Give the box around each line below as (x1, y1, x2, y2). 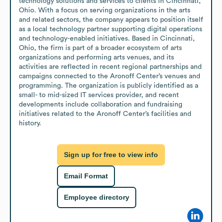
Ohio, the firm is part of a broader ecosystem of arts (19, 44, 182, 52)
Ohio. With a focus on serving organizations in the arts (19, 6, 190, 14)
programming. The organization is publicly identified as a (19, 82, 198, 89)
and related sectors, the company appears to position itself (19, 16, 203, 23)
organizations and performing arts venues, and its (19, 54, 174, 61)
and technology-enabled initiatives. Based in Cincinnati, (19, 35, 195, 42)
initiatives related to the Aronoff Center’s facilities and (19, 110, 191, 117)
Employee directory (64, 193, 129, 202)
